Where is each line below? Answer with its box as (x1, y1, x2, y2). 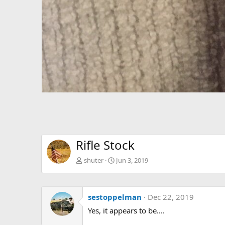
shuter (84, 156, 103, 165)
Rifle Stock (76, 137, 135, 154)
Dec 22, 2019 (148, 192, 194, 202)
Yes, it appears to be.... (88, 205, 165, 216)
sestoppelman (88, 192, 142, 202)
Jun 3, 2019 (116, 156, 148, 165)
